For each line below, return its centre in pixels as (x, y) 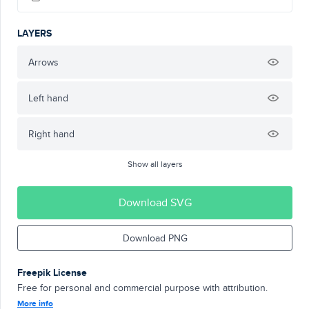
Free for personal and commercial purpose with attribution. (142, 288)
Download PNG (155, 238)
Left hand (48, 98)
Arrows (43, 62)
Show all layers (155, 164)
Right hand (51, 134)
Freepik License (52, 272)
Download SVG (155, 202)
